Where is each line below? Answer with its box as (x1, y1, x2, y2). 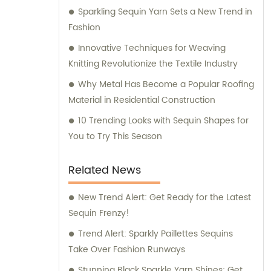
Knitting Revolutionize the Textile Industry (68, 57, 238, 71)
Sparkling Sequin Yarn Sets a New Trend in (78, 5, 252, 19)
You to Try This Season (68, 129, 162, 144)
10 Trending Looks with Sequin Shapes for (78, 114, 249, 128)
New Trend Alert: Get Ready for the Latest (78, 191, 251, 205)
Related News (68, 162, 141, 180)
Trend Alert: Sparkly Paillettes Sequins (78, 227, 233, 241)
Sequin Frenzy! (68, 206, 129, 221)
